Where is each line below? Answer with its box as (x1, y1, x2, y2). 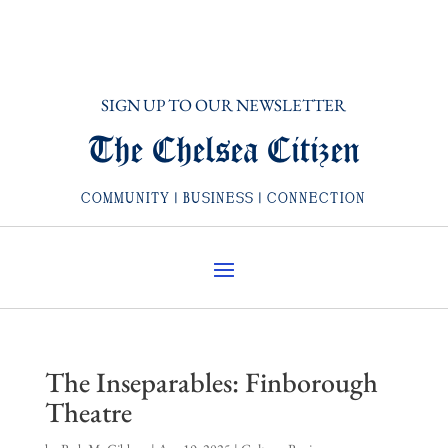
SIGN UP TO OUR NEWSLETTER (101, 94, 347, 117)
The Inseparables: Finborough (44, 364, 378, 401)
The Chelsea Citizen (88, 131, 360, 173)
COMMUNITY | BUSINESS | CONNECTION (81, 190, 367, 208)
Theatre (44, 394, 132, 431)
